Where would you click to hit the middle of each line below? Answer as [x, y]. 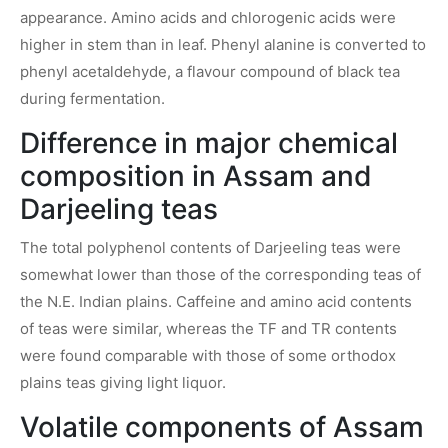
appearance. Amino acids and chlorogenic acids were [208, 17]
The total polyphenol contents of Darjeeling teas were [210, 247]
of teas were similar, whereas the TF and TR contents [208, 328]
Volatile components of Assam [222, 426]
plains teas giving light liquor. [123, 382]
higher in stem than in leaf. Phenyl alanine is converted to [223, 44]
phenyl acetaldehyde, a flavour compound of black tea [210, 71]
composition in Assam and [196, 175]
